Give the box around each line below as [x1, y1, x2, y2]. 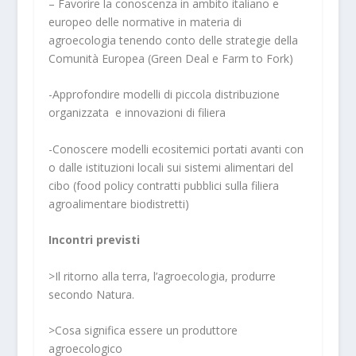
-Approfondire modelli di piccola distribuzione [48, 87, 280, 103]
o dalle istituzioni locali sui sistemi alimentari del [48, 159, 293, 175]
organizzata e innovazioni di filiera [48, 105, 226, 121]
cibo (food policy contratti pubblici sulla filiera [48, 177, 279, 193]
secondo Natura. [48, 286, 134, 302]
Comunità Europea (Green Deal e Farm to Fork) [48, 51, 293, 67]
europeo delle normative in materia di [48, 14, 242, 30]
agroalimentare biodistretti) [48, 195, 189, 211]
